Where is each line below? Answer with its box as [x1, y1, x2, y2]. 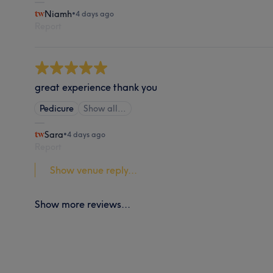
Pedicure [40, 102, 74, 114]
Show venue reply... [50, 163, 138, 176]
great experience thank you [35, 80, 158, 93]
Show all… [83, 102, 127, 114]
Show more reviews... [35, 197, 131, 210]
